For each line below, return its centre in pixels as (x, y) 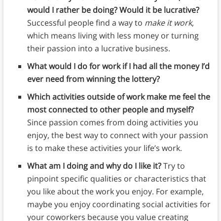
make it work (168, 23)
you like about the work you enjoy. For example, (115, 192)
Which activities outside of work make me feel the (118, 97)
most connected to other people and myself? (110, 110)
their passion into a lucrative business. (98, 49)
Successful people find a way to (86, 23)
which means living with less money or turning (113, 36)
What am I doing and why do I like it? (95, 166)
